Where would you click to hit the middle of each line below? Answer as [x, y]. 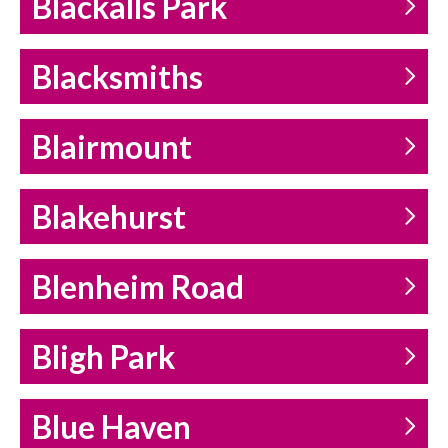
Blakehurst [109, 217]
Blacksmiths [117, 77]
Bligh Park [103, 357]
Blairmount [112, 147]
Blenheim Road [138, 287]
